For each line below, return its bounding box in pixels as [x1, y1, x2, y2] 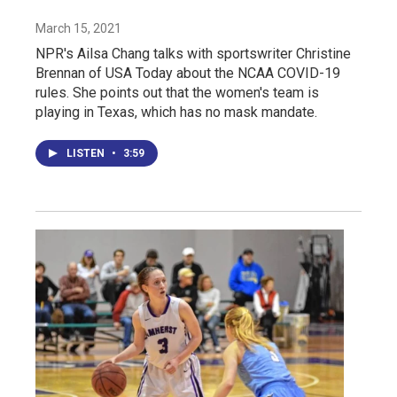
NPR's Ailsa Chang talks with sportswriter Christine [35, 45, 351, 63]
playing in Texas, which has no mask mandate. [35, 104, 317, 121]
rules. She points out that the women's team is [35, 84, 319, 102]
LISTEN [66, 147, 107, 160]
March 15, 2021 [35, 21, 121, 36]
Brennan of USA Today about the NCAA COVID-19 [35, 65, 340, 82]
